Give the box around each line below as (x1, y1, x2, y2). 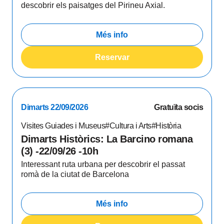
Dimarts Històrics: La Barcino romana (21, 133, 192, 144)
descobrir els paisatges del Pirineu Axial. (21, 1, 165, 9)
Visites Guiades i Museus (21, 121, 105, 130)
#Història (151, 121, 181, 130)
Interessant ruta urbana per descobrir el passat (21, 160, 185, 168)
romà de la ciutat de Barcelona (21, 170, 129, 178)
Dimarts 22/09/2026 (21, 103, 88, 111)
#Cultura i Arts (105, 121, 151, 130)
